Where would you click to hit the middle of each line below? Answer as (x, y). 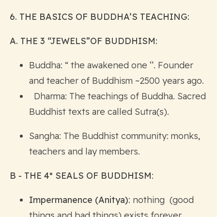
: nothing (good (161, 200)
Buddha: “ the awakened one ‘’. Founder (111, 65)
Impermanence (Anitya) (79, 200)
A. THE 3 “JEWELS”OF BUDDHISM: (84, 41)
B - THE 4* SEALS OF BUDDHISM (81, 175)
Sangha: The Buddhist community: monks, (115, 136)
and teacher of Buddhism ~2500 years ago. (116, 80)
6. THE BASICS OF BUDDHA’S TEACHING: (100, 16)
